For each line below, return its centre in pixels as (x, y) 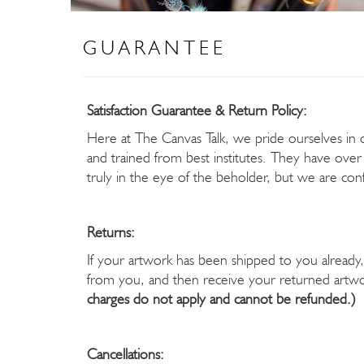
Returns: (111, 233)
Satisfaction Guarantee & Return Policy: (197, 111)
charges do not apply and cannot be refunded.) (221, 300)
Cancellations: (126, 355)
